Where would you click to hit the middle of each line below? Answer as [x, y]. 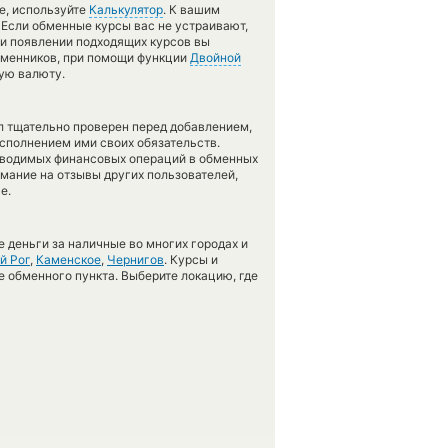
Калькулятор [126, 9]
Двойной [215, 57]
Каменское [68, 259]
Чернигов [135, 259]
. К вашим [191, 9]
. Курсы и [191, 259]
